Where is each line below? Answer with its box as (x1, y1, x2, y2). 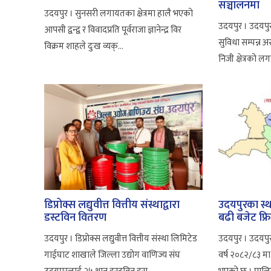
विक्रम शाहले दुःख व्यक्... (44, 38, 123, 54)
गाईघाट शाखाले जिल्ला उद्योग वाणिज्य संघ (44, 247, 180, 263)
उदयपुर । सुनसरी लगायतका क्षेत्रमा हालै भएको (44, 5, 193, 21)
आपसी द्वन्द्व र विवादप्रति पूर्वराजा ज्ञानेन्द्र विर (44, 22, 181, 38)
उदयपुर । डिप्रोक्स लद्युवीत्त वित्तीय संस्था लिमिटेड (44, 230, 197, 246)
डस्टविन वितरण (44, 208, 106, 227)
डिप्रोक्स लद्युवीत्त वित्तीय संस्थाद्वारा (44, 195, 180, 214)
